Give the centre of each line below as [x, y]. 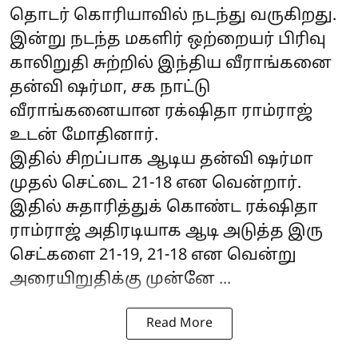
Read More [179, 324]
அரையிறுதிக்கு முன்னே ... [120, 280]
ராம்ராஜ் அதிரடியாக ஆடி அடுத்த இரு [166, 232]
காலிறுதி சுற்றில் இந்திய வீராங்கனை [171, 64]
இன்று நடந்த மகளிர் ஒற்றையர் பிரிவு [168, 40]
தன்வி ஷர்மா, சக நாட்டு [110, 88]
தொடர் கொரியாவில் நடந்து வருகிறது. [173, 16]
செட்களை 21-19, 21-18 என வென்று [153, 256]
